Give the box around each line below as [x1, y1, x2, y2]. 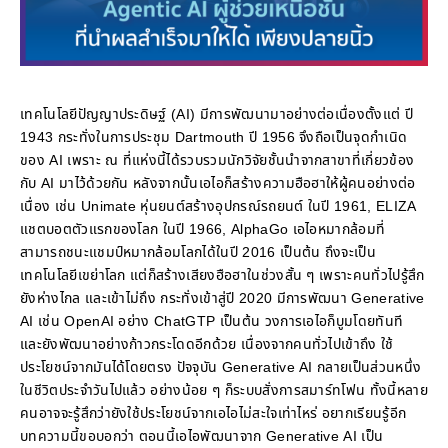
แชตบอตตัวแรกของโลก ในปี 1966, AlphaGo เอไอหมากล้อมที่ [20, 219, 386, 241]
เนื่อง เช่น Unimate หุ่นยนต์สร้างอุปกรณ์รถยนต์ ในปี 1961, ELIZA [20, 196, 417, 218]
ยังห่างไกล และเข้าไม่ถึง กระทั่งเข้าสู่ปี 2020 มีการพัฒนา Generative [20, 288, 425, 310]
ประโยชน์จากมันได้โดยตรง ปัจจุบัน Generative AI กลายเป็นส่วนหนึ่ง [20, 357, 422, 379]
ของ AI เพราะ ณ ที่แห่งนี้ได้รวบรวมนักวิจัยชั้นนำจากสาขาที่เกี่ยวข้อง [20, 150, 415, 172]
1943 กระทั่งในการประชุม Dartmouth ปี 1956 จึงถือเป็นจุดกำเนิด [20, 127, 408, 149]
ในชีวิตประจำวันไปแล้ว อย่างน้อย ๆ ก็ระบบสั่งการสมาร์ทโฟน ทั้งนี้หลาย [20, 380, 428, 402]
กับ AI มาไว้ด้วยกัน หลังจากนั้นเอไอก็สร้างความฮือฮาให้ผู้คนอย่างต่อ [20, 173, 416, 195]
